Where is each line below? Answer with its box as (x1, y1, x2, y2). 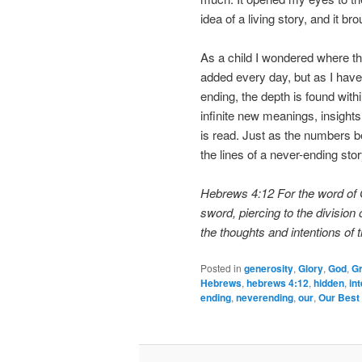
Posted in (200, 260, 242, 275)
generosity (244, 260, 293, 276)
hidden (314, 275, 344, 290)
